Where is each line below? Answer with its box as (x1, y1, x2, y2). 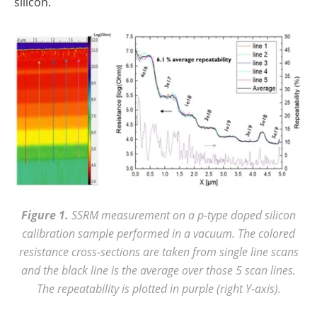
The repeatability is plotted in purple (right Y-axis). (36, 280, 281, 296)
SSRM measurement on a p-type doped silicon (69, 207, 296, 222)
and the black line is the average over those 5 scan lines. (21, 262, 296, 277)
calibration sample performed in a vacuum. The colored (22, 225, 295, 241)
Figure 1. (21, 207, 69, 223)
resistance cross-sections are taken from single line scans (18, 243, 299, 259)
